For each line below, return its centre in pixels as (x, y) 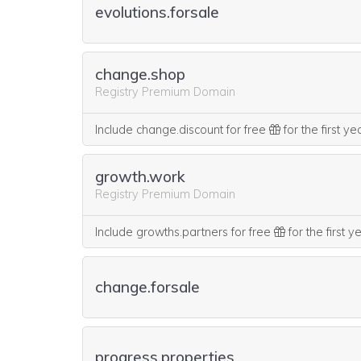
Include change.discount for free (182, 130)
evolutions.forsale (157, 12)
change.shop (140, 74)
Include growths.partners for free (185, 232)
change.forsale (147, 287)
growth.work (140, 176)
